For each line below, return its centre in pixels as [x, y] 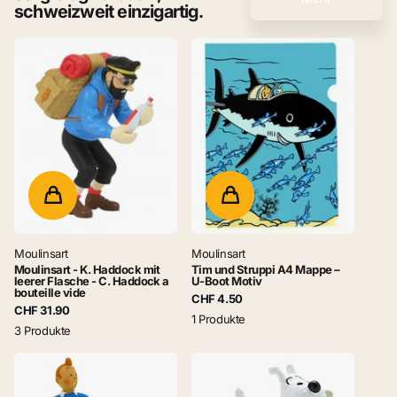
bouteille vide [50, 292]
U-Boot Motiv [227, 280]
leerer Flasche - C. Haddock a [92, 280]
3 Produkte [43, 330]
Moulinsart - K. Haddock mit [87, 269]
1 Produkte [219, 319]
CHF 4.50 [217, 298]
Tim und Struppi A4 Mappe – [266, 269]
